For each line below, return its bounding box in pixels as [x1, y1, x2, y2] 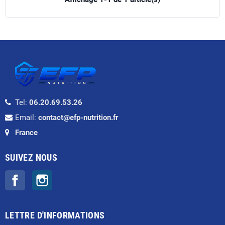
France [15, 128, 38, 137]
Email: [15, 113, 38, 122]
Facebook [25, 170, 58, 180]
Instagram [52, 170, 86, 180]
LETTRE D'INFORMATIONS [5, 209, 105, 220]
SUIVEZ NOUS [5, 152, 57, 163]
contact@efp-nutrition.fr [38, 113, 118, 122]
